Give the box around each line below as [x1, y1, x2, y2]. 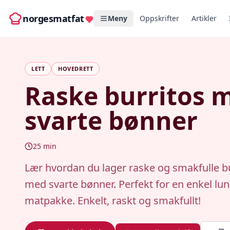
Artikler [191, 13, 217, 23]
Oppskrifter [139, 13, 179, 23]
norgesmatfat [23, 12, 84, 25]
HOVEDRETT [58, 65, 93, 72]
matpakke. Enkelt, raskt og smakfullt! [25, 194, 201, 207]
